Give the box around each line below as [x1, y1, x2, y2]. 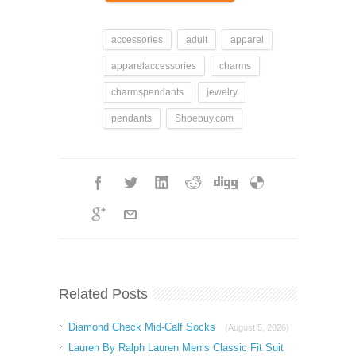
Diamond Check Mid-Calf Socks [68, 320, 219, 333]
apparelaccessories [111, 60, 196, 72]
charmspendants [111, 86, 184, 98]
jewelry [207, 86, 238, 98]
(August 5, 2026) [225, 322, 289, 332]
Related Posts [59, 285, 148, 302]
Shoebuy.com [175, 112, 234, 124]
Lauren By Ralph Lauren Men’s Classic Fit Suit [68, 341, 284, 354]
